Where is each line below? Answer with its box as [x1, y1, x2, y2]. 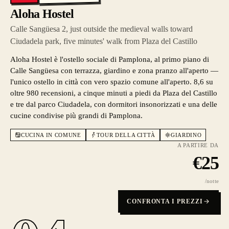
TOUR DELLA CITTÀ [96, 132, 156, 138]
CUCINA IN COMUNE [21, 132, 81, 138]
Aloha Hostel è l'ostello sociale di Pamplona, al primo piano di [10, 55, 209, 63]
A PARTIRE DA [177, 142, 219, 148]
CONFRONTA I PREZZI [126, 198, 203, 205]
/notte [204, 178, 219, 184]
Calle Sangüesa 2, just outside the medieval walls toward [10, 25, 193, 33]
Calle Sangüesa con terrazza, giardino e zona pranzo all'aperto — [10, 66, 218, 75]
